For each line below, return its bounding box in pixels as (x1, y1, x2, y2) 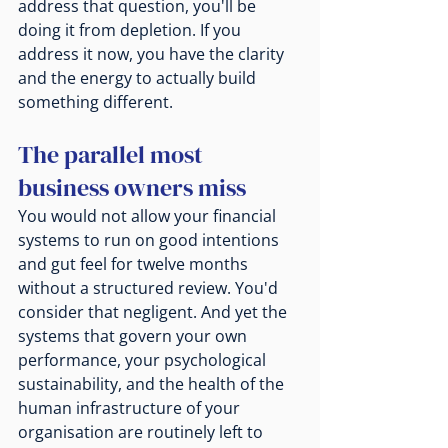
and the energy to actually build (18, 67, 260, 90)
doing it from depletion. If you (18, 19, 245, 42)
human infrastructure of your (18, 397, 244, 420)
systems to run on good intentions (18, 229, 283, 252)
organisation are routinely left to (18, 421, 267, 444)
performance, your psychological (18, 349, 270, 372)
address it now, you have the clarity (18, 43, 288, 66)
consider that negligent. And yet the (18, 301, 291, 324)
